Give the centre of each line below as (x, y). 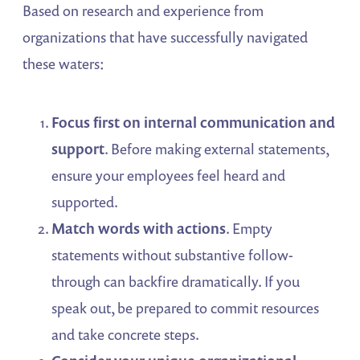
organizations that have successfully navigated (166, 37)
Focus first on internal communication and (194, 123)
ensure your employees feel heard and (169, 176)
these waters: (64, 64)
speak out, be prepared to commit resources (186, 308)
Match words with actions (139, 229)
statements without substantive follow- (173, 255)
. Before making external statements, (217, 149)
